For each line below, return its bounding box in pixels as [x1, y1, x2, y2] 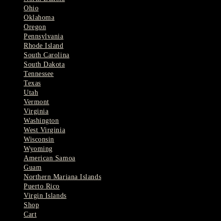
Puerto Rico [24, 182, 60, 190]
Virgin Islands [24, 191, 67, 199]
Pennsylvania [24, 32, 64, 40]
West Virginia [24, 126, 66, 134]
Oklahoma [24, 13, 55, 21]
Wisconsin [24, 135, 54, 143]
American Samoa [24, 154, 75, 162]
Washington [24, 116, 59, 124]
